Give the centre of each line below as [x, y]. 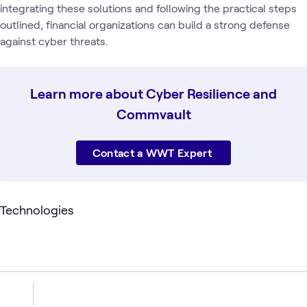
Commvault [153, 114]
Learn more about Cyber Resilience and [153, 93]
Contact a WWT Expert [153, 152]
